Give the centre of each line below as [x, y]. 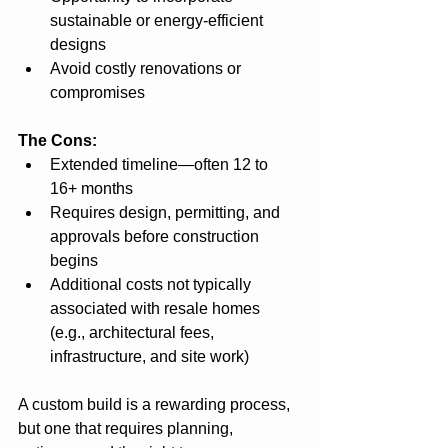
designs [78, 44]
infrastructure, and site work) [149, 356]
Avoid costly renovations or [147, 68]
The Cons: [57, 140]
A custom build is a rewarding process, [156, 404]
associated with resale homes [157, 308]
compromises [97, 92]
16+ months [91, 188]
